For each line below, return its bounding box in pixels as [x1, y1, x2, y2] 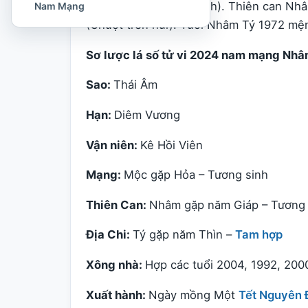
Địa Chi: [86, 228, 133, 242]
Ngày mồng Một [148, 287, 239, 302]
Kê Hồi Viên [140, 137, 203, 152]
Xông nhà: [86, 258, 145, 272]
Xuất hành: [86, 287, 148, 302]
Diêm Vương [114, 107, 180, 122]
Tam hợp [235, 228, 283, 242]
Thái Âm [113, 78, 157, 92]
